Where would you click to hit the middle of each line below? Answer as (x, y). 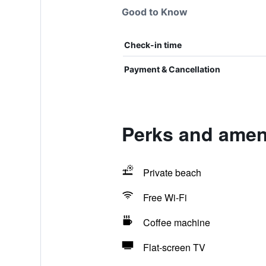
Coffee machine (176, 222)
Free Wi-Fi (165, 197)
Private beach (172, 172)
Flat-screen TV (174, 247)
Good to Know (154, 12)
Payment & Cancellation (172, 69)
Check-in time (153, 45)
